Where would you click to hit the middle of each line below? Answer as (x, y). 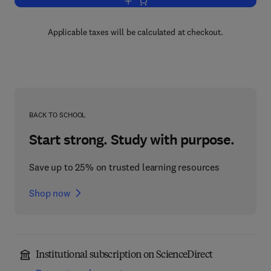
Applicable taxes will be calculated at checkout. (135, 32)
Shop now (50, 193)
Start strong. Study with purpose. (132, 140)
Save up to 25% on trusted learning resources (124, 167)
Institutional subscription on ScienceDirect (124, 255)
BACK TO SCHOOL (58, 115)
